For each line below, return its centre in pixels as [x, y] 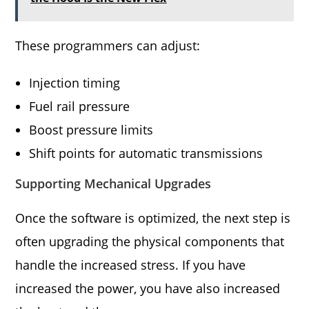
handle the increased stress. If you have [131, 265]
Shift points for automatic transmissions [146, 153]
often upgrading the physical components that [150, 241]
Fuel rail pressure [80, 106]
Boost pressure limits [91, 130]
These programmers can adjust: [108, 46]
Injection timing [75, 83]
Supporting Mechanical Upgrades [113, 183]
